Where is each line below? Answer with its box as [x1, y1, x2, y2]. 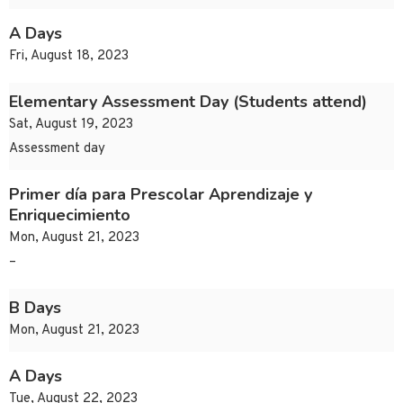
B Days [9, 297, 61, 319]
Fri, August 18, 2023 [9, 48, 129, 66]
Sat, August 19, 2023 [9, 116, 133, 134]
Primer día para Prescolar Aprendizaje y [9, 184, 312, 206]
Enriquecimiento [9, 204, 130, 227]
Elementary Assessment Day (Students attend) [9, 91, 367, 113]
